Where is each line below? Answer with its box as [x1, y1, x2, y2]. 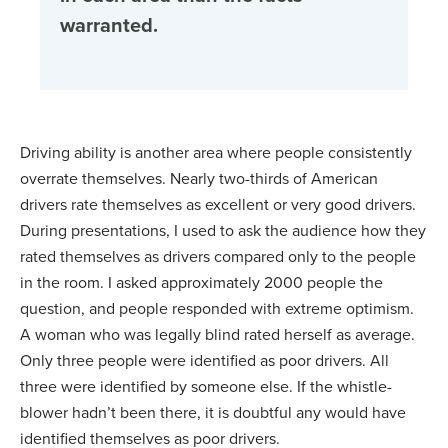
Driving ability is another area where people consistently [20, 141, 412, 164]
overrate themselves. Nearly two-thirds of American [20, 167, 378, 190]
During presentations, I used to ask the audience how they [20, 219, 426, 242]
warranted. [60, 10, 158, 40]
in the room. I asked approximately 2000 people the [20, 271, 383, 294]
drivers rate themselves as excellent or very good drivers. [20, 193, 416, 216]
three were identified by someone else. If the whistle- [20, 375, 392, 398]
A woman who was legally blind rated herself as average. [20, 323, 415, 346]
